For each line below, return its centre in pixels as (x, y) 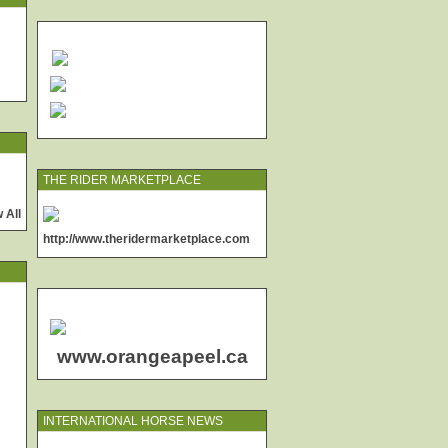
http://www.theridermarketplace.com (146, 239)
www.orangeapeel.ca (152, 356)
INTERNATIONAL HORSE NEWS (133, 421)
